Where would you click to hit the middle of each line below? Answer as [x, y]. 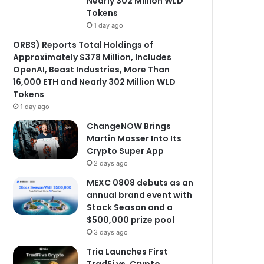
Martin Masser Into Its [134, 138]
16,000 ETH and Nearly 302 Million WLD [95, 82]
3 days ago [111, 232]
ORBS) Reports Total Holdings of [83, 45]
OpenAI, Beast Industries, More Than [92, 70]
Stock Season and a [130, 207]
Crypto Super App [126, 151]
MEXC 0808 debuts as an [140, 183]
